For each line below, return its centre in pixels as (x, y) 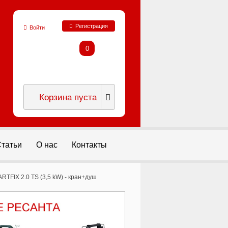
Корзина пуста (68, 96)
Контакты (89, 145)
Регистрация (92, 26)
